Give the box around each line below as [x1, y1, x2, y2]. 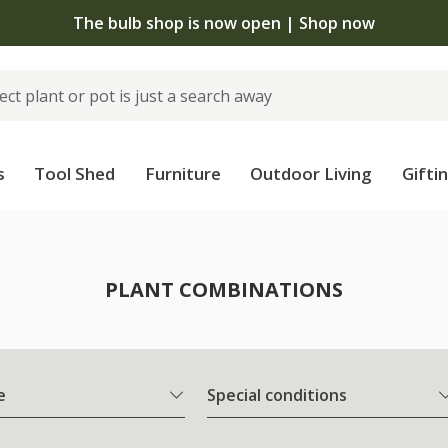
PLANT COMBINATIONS [105, 276, 343, 303]
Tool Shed [34, 162, 116, 185]
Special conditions [207, 384, 347, 407]
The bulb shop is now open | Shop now [73, 11, 375, 34]
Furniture [144, 162, 221, 185]
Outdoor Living [250, 162, 373, 185]
